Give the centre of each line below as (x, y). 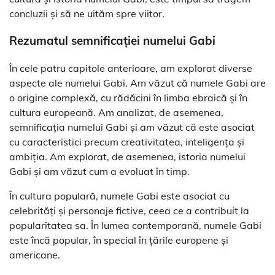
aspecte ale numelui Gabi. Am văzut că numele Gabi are (137, 83)
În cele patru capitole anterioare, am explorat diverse (131, 68)
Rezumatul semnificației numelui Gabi (112, 41)
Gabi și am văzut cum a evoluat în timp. (99, 171)
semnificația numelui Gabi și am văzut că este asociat (132, 127)
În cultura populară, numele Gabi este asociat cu (119, 196)
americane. (35, 254)
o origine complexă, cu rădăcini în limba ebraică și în (128, 97)
